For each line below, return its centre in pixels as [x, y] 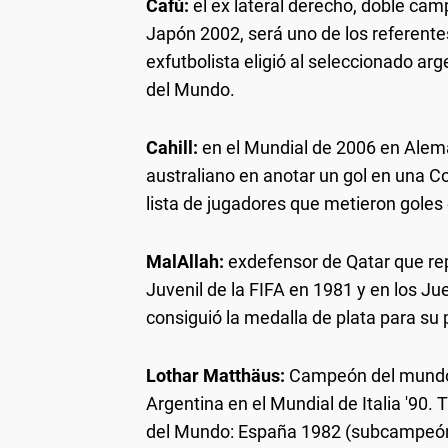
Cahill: [172, 147]
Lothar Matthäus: [217, 375]
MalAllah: [185, 261]
